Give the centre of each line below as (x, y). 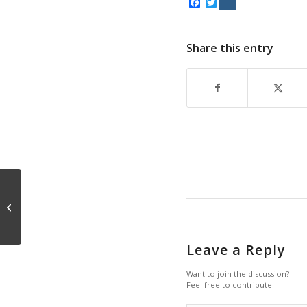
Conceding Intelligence (71, 206)
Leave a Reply (236, 249)
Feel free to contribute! (230, 284)
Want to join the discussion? (238, 273)
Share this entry (230, 48)
